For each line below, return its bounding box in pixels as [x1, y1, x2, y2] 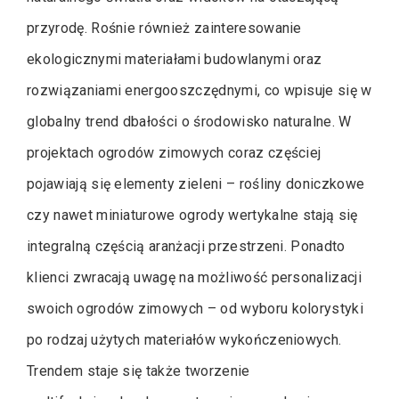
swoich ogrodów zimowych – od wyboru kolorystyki [27, 299, 364, 317]
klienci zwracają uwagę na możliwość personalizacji [27, 268, 362, 286]
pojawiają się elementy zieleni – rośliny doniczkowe [27, 175, 365, 192]
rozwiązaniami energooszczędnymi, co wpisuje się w [27, 81, 372, 99]
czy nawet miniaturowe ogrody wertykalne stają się [27, 206, 358, 224]
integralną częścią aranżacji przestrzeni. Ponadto [27, 237, 346, 255]
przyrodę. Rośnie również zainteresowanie [27, 19, 302, 37]
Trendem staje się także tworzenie [27, 362, 250, 379]
